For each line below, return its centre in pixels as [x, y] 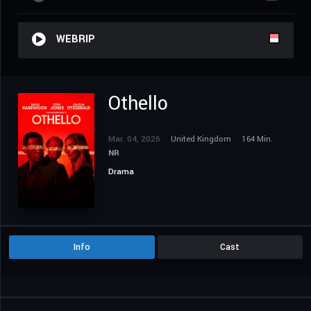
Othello [138, 104]
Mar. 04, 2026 [134, 140]
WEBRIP [76, 40]
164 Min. [257, 140]
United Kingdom [201, 140]
